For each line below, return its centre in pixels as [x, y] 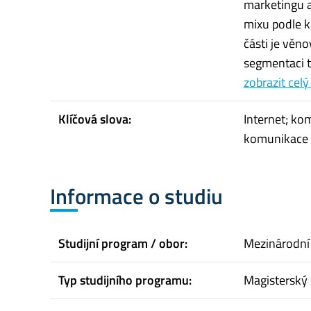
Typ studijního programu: [125, 280]
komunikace [276, 139]
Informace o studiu [136, 196]
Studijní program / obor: [123, 243]
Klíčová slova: [95, 119]
